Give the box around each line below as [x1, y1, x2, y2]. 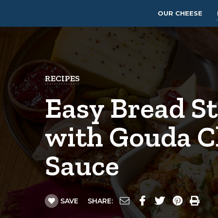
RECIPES [45, 73, 80, 84]
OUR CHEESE [158, 9, 203, 17]
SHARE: [88, 196, 113, 205]
